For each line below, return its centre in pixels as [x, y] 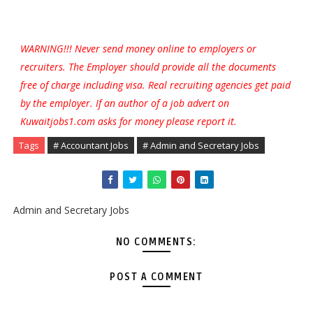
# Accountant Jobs [90, 145]
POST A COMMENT [156, 277]
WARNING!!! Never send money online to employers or [138, 49]
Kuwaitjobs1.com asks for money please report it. [128, 121]
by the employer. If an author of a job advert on [124, 103]
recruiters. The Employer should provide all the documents [148, 67]
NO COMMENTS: [156, 242]
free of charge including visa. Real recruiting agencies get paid [155, 85]
